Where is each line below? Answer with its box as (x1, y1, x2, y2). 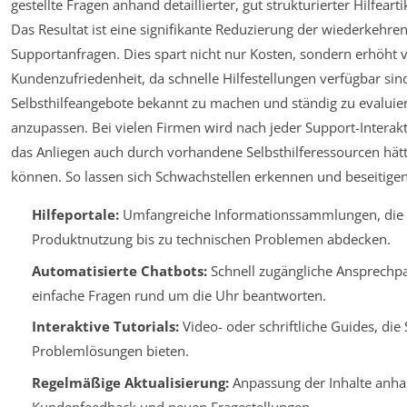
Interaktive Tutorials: (31, 317, 179, 336)
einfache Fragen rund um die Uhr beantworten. (31, 285, 326, 304)
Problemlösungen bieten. (31, 342, 189, 361)
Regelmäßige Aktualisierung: (31, 372, 229, 392)
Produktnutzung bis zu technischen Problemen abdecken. (31, 230, 391, 249)
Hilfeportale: (31, 205, 119, 224)
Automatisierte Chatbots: (31, 261, 207, 280)
